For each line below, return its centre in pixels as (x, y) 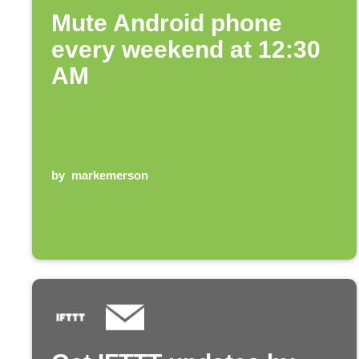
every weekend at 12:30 (186, 49)
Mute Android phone (167, 22)
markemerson (109, 175)
